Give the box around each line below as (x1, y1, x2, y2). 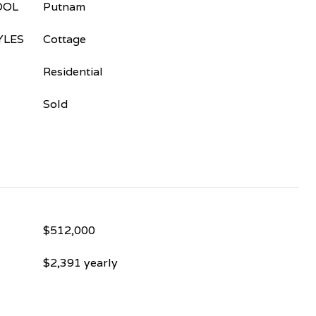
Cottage (43, 32, 86, 47)
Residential (43, 64, 103, 79)
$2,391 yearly (43, 255, 118, 270)
